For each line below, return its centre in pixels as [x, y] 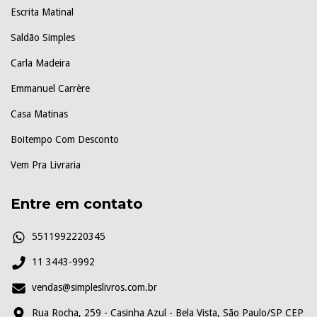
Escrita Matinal [42, 12]
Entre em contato [77, 203]
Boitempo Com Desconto [65, 139]
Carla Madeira [40, 63]
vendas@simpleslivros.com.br [94, 288]
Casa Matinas [39, 114]
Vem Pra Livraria [46, 165]
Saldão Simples [43, 37]
